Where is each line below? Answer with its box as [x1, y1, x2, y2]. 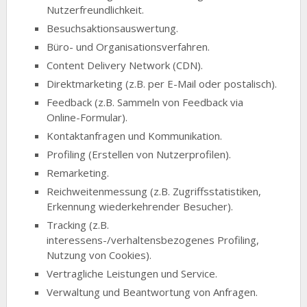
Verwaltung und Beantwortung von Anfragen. [47, 284, 258, 299]
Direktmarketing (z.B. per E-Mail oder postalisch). [47, 76, 278, 90]
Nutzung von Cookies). [47, 247, 152, 262]
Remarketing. [47, 165, 110, 180]
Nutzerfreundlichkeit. [47, 2, 145, 16]
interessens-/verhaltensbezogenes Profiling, [47, 232, 260, 247]
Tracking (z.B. [47, 217, 110, 232]
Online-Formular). [47, 110, 128, 124]
